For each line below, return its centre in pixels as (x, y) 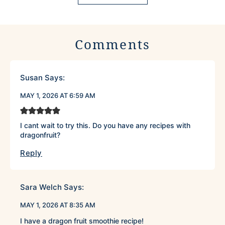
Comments (113, 44)
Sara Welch (41, 187)
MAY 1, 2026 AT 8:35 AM (58, 205)
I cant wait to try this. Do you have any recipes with (105, 126)
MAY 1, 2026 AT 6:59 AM (58, 96)
